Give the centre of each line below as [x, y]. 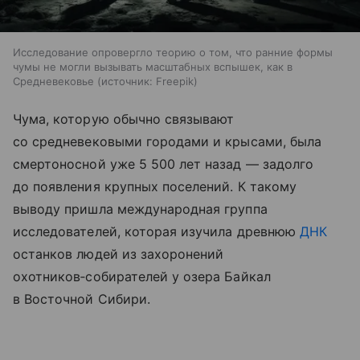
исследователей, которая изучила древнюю [156, 232]
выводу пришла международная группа [140, 209]
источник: [127, 82]
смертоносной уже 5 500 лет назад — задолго [164, 164]
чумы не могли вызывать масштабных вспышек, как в [153, 67]
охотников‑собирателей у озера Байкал [142, 277]
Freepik [175, 82]
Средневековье [53, 82]
